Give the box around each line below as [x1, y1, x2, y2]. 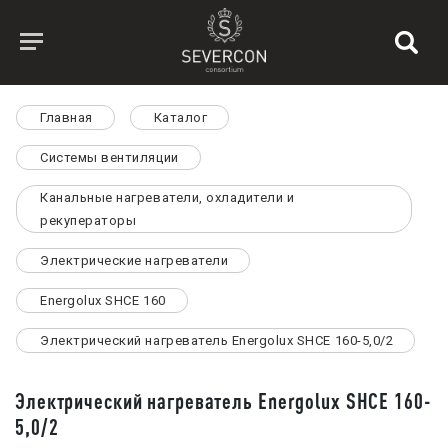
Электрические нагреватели [40, 253, 229, 268]
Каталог [153, 110, 208, 125]
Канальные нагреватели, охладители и [40, 190, 295, 205]
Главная [40, 110, 93, 125]
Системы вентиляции [40, 150, 179, 165]
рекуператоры [40, 213, 137, 228]
